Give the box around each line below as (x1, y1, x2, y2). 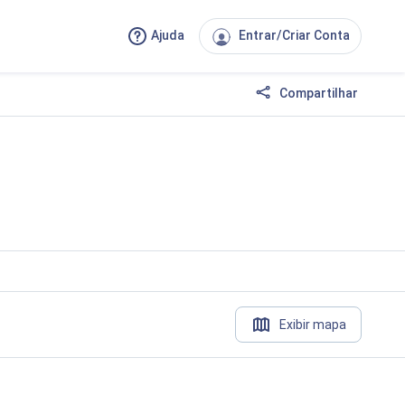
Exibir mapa (279, 316, 346, 332)
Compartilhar (277, 85, 358, 100)
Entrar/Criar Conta (239, 28, 350, 43)
